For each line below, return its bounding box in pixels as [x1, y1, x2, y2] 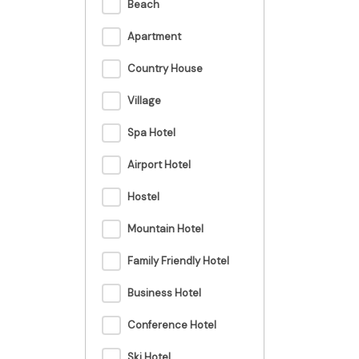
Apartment [127, 30, 181, 44]
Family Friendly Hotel [127, 254, 229, 268]
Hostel [127, 190, 159, 204]
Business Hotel [127, 286, 201, 301]
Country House [127, 62, 203, 76]
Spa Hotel [127, 126, 175, 140]
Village [127, 94, 161, 108]
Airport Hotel [127, 158, 191, 172]
